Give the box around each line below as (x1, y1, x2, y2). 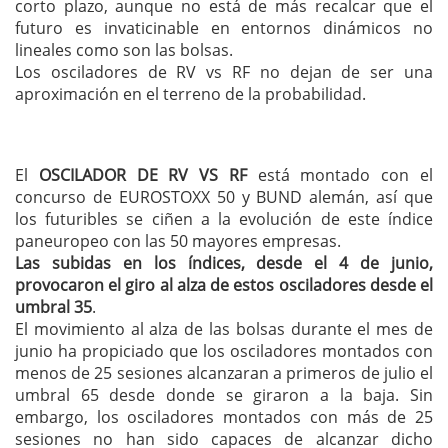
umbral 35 (15, 296, 92, 319)
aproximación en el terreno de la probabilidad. (15, 82, 366, 105)
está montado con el (246, 164, 434, 187)
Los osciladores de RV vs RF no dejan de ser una (15, 60, 433, 83)
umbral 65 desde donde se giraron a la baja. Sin (15, 384, 433, 407)
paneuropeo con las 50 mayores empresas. (15, 230, 341, 253)
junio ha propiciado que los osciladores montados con (15, 340, 433, 363)
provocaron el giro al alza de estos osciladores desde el (15, 274, 433, 297)
